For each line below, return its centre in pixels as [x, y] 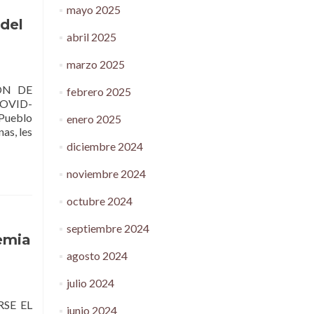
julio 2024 [90, 283]
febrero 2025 [98, 91]
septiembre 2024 [108, 228]
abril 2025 [91, 37]
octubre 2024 [99, 201]
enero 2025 [94, 119]
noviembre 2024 [106, 173]
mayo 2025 [93, 9]
